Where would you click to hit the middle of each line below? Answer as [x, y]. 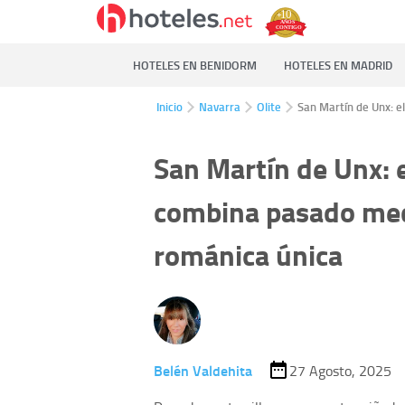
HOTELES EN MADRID [338, 65]
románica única [248, 255]
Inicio [170, 107]
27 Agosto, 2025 [340, 370]
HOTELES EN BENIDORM [195, 65]
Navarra [220, 107]
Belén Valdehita [203, 370]
